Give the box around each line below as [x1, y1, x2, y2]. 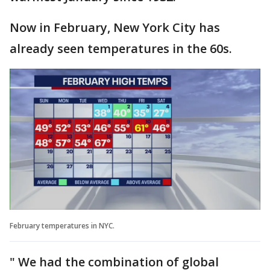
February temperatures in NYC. [10, 220, 115, 231]
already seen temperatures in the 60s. [10, 40, 232, 57]
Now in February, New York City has [10, 19, 220, 36]
